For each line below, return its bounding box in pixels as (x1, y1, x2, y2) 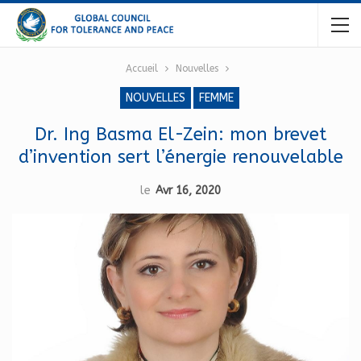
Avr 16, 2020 (156, 184, 221, 197)
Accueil (125, 63, 158, 74)
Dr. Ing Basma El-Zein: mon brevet (35, 124, 326, 145)
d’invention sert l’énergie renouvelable (18, 147, 343, 168)
